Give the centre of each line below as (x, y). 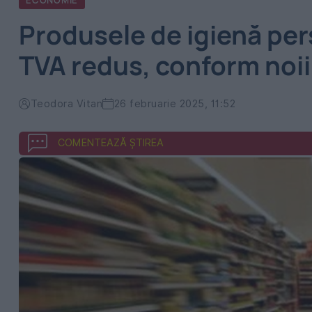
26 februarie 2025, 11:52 (175, 103)
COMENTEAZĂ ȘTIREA (111, 142)
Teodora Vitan (67, 103)
